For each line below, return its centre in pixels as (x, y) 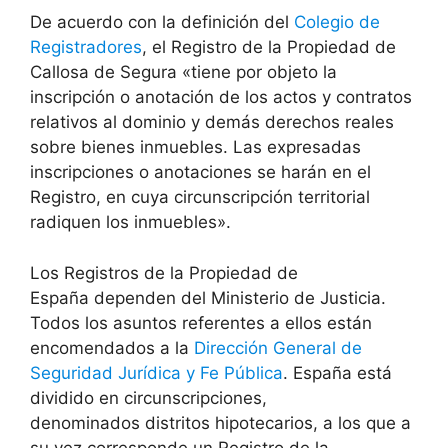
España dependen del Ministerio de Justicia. (208, 297)
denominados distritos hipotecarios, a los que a (220, 422)
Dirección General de (278, 347)
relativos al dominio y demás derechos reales (212, 122)
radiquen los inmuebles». (130, 222)
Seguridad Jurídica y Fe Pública (156, 372)
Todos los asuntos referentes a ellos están (201, 322)
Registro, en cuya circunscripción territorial (200, 197)
